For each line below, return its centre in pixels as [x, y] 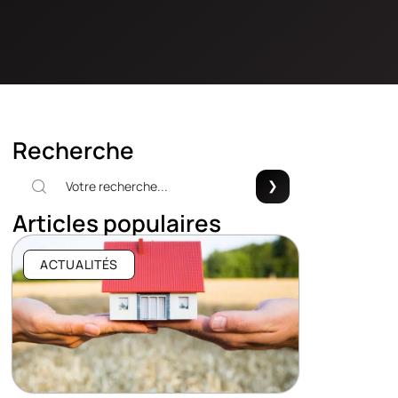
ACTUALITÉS [79, 264]
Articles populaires [117, 223]
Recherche [73, 150]
